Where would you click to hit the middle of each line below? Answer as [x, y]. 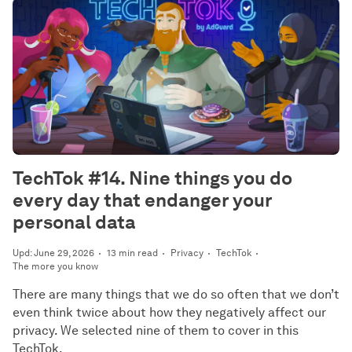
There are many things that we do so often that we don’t [176, 294]
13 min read [132, 253]
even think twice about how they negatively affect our [169, 312]
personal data [74, 222]
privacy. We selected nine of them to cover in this [156, 330]
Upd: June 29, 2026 [53, 253]
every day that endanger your [142, 200]
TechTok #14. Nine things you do [152, 178]
